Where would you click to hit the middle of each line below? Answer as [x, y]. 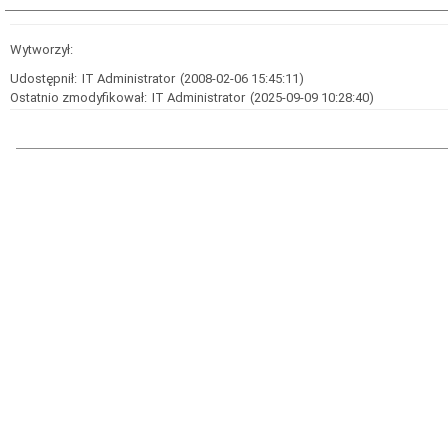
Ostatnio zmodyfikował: [78, 97]
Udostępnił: [43, 78]
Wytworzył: [41, 49]
